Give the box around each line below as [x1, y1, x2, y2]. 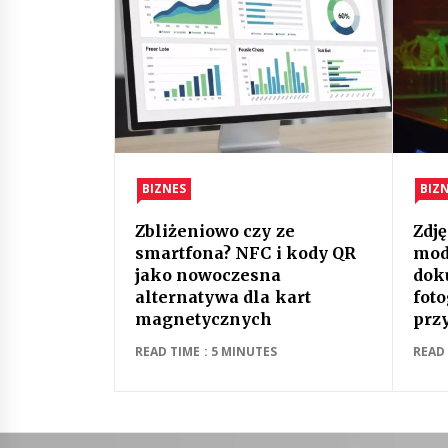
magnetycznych [135, 309, 272, 329]
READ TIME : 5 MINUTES [135, 343, 278, 360]
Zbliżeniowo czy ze [135, 221, 295, 241]
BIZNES [142, 180, 186, 197]
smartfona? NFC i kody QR [135, 243, 357, 263]
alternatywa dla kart [135, 287, 311, 307]
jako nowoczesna [135, 265, 282, 285]
